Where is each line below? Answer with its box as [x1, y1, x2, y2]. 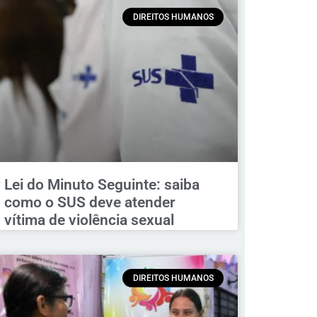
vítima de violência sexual [4, 211, 174, 229]
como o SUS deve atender [4, 193, 175, 211]
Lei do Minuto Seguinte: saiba [4, 175, 200, 193]
